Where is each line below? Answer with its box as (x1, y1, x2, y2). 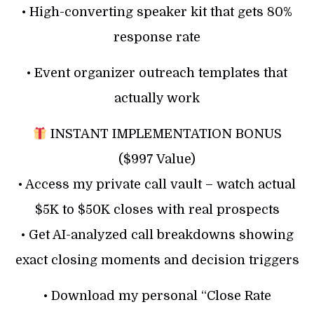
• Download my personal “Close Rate (43, 288, 271, 303)
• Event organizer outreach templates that (27, 65, 287, 80)
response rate (114, 29, 200, 44)
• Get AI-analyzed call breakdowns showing (20, 227, 294, 242)
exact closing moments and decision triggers (15, 252, 299, 267)
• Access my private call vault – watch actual (18, 177, 296, 191)
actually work (114, 90, 200, 105)
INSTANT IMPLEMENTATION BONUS (46, 126, 282, 141)
